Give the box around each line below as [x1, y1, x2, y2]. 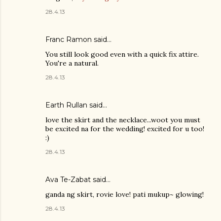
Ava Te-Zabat [45, 175, 91, 184]
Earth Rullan [45, 100, 87, 110]
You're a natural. [45, 58, 99, 68]
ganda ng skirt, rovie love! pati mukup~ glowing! [45, 189, 204, 199]
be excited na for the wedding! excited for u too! [45, 124, 204, 133]
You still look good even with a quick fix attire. [45, 49, 199, 59]
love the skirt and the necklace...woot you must [45, 115, 200, 124]
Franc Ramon [45, 35, 92, 44]
